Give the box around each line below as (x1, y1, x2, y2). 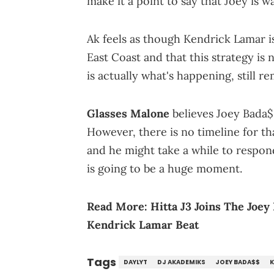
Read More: (87, 199, 150, 214)
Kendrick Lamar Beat (87, 218, 199, 232)
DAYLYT (124, 257, 147, 267)
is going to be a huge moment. (87, 161, 242, 176)
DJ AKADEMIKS (157, 257, 206, 267)
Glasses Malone (87, 106, 169, 121)
